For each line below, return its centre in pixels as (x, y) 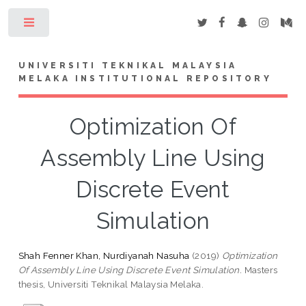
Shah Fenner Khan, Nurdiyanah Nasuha (104, 255)
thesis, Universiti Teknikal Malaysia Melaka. (111, 284)
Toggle (73, 25)
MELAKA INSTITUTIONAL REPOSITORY (145, 78)
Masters (260, 269)
